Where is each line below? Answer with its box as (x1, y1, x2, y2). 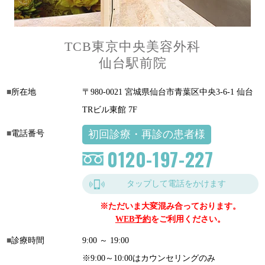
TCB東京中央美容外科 (64, 39, 201, 54)
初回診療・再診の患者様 (88, 128, 205, 140)
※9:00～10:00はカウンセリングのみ (82, 254, 215, 263)
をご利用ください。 (150, 215, 225, 224)
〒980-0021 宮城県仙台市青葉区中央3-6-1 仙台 (82, 88, 253, 96)
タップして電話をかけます (126, 179, 226, 188)
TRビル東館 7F (82, 105, 137, 114)
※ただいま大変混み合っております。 (99, 202, 241, 211)
